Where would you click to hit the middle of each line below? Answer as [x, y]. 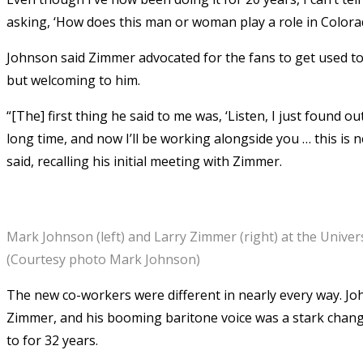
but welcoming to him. [73, 80]
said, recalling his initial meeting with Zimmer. [144, 161]
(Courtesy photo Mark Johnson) [103, 259]
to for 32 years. [52, 340]
